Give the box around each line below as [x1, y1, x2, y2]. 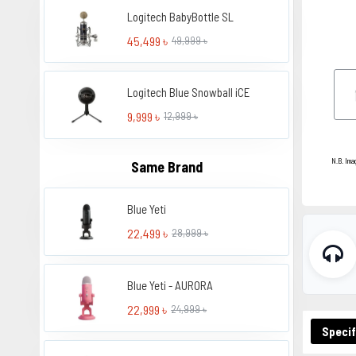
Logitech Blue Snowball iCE [127, 85, 250, 100]
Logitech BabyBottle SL [127, 9, 234, 24]
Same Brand [130, 158, 203, 176]
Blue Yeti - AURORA [127, 277, 214, 292]
